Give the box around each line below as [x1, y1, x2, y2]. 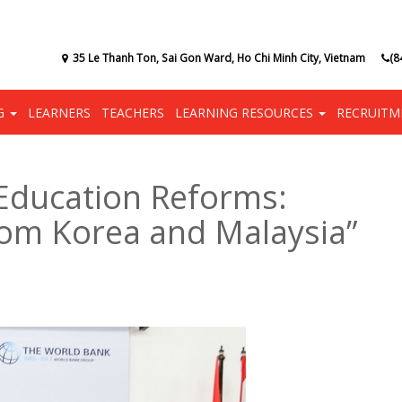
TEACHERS [101, 103, 164, 121]
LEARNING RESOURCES [175, 103, 317, 121]
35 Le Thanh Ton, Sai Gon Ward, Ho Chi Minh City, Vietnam [73, 50, 365, 65]
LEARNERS [28, 103, 91, 121]
